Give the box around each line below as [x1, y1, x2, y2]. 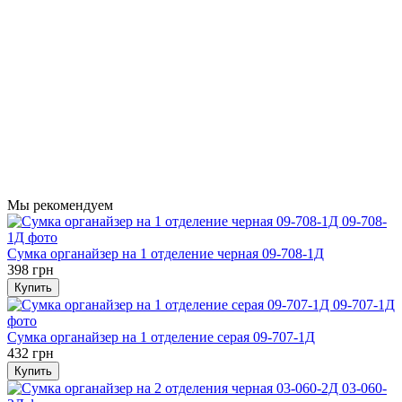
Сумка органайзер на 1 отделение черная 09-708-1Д [7, 246, 324, 262]
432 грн [7, 345, 54, 362]
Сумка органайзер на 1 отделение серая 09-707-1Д [7, 329, 315, 345]
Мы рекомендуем [7, 197, 113, 214]
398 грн [7, 262, 54, 278]
